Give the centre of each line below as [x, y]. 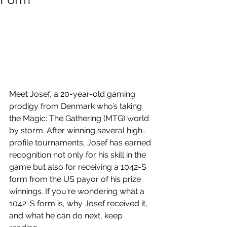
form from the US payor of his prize [76, 179]
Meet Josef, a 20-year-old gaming [73, 94]
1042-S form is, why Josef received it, [79, 203]
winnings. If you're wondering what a [78, 191]
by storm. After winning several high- [78, 130]
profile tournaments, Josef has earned [81, 142]
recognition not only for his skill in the [79, 155]
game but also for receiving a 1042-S [79, 167]
